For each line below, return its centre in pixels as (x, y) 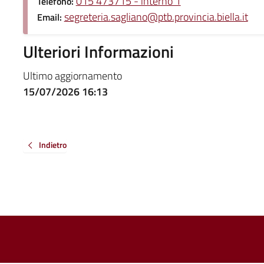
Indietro (52, 144)
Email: (50, 17)
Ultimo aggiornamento (72, 75)
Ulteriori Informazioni (98, 51)
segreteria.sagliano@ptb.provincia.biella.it (156, 16)
